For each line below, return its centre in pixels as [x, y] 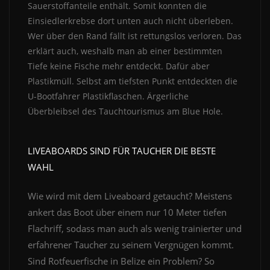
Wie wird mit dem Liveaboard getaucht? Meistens [130, 196]
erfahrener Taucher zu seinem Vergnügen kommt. [131, 245]
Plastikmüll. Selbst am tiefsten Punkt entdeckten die [133, 81]
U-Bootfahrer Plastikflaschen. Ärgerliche [108, 96]
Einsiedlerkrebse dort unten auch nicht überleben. [130, 21]
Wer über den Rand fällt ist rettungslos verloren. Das [135, 36]
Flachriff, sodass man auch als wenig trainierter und [135, 229]
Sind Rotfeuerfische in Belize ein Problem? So [121, 261]
